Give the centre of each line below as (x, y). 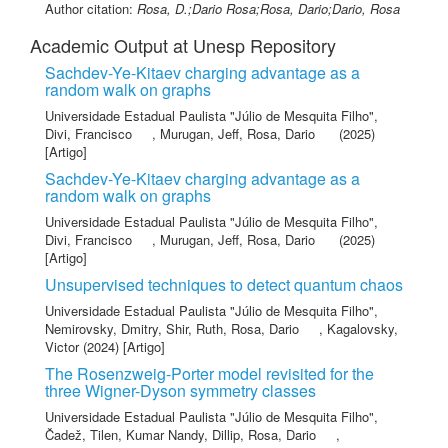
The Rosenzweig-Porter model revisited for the (209, 373)
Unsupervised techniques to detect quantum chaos (224, 284)
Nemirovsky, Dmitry (101, 328)
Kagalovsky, (362, 328)
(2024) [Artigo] (122, 346)
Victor (62, 346)
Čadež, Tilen (81, 434)
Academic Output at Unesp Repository (183, 45)
